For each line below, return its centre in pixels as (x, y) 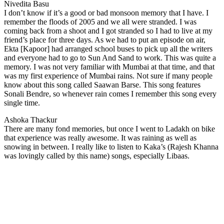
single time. (22, 102)
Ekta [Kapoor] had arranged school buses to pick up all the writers (108, 48)
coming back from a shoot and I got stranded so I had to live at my (108, 30)
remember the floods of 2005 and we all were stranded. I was (100, 21)
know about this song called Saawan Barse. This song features (102, 84)
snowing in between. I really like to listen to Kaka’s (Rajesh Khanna (111, 146)
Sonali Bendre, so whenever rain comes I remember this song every (110, 93)
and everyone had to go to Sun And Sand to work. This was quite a (110, 57)
